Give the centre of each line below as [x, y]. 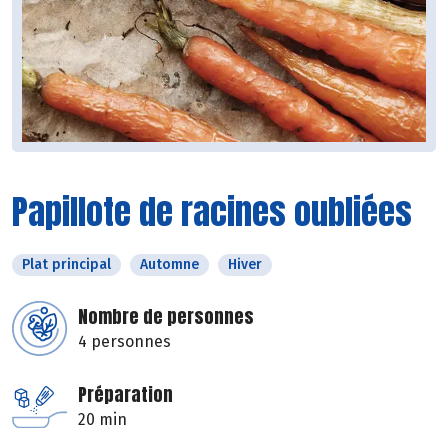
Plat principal [66, 265]
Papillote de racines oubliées [212, 212]
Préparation [125, 395]
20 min [102, 420]
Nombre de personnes [166, 317]
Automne [169, 265]
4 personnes [124, 342]
